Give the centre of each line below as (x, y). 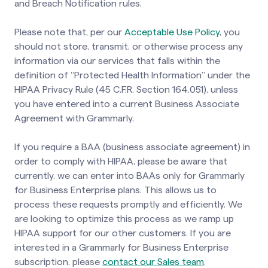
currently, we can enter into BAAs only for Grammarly (130, 176)
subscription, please (58, 262)
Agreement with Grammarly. (74, 118)
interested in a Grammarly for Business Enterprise (121, 247)
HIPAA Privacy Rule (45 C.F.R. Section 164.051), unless (126, 89)
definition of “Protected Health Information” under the (132, 75)
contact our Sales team (153, 262)
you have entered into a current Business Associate (127, 104)
